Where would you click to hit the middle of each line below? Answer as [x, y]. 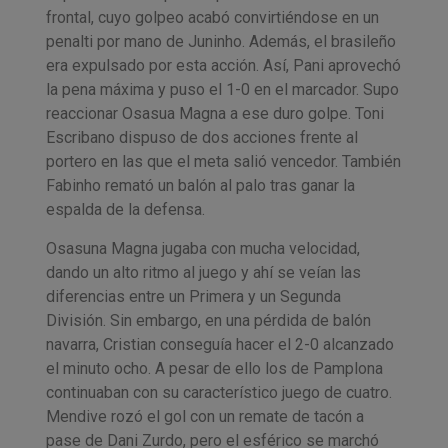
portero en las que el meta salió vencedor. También [223, 162]
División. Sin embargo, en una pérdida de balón [208, 320]
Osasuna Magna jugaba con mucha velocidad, [202, 248]
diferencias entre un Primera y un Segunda [193, 296]
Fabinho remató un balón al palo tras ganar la [200, 186]
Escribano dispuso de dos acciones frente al [201, 138]
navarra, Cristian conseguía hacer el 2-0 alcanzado [219, 344]
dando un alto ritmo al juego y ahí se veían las [203, 272]
